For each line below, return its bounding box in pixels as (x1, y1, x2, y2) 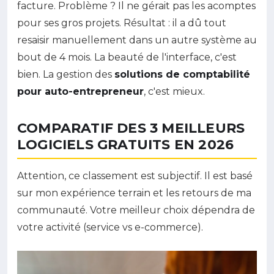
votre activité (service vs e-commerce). (17, 221, 203, 233)
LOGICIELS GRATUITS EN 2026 (17, 136, 234, 153)
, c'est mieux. (144, 86, 205, 97)
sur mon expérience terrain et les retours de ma (17, 187, 251, 199)
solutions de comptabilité (114, 68, 250, 80)
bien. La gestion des (17, 68, 114, 80)
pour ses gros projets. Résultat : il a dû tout (17, 17, 226, 29)
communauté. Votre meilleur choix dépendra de (17, 204, 255, 216)
